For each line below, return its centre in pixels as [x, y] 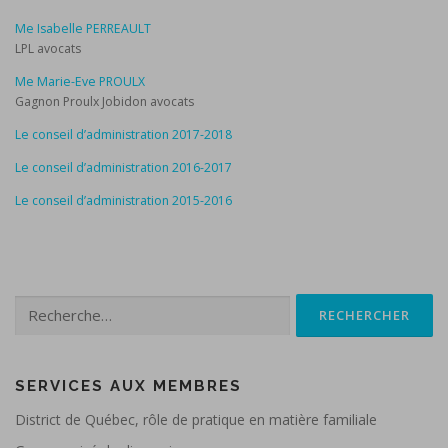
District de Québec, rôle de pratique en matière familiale [196, 420]
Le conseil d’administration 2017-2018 [123, 134]
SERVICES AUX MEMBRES [128, 386]
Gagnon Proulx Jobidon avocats [104, 101]
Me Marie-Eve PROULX [80, 81]
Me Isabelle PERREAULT [83, 28]
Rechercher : [50, 304]
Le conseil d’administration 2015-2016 [123, 201]
